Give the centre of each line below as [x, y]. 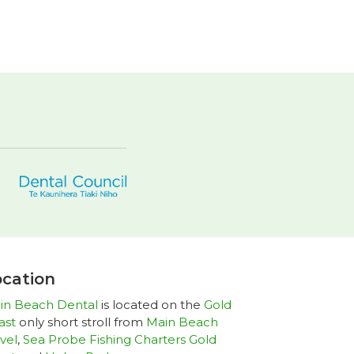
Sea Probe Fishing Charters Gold [119, 339]
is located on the [151, 304]
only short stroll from [81, 322]
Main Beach [182, 322]
